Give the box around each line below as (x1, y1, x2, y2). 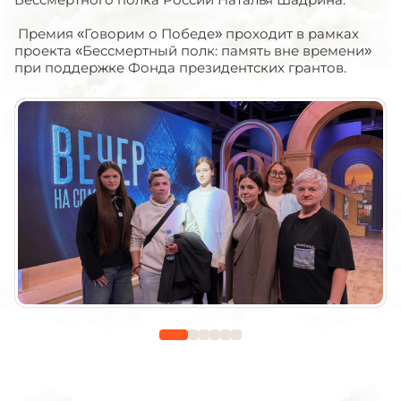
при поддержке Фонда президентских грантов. (14, 59, 346, 76)
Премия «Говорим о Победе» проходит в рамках (14, 25, 359, 42)
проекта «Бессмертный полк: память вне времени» (14, 42, 371, 59)
